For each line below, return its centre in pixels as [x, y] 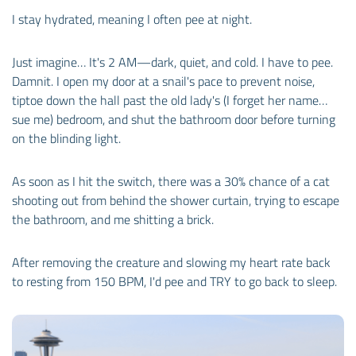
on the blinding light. [66, 138]
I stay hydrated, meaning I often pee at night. [132, 19]
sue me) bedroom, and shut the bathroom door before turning [174, 119]
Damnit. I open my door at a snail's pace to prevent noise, [163, 81]
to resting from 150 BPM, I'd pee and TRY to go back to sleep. [174, 281]
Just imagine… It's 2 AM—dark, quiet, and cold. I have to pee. [172, 62]
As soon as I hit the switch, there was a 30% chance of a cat [171, 181]
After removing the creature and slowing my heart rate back [171, 262]
